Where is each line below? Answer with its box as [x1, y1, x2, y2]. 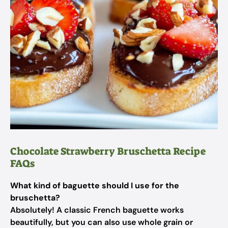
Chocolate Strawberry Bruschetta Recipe [10, 145, 206, 158]
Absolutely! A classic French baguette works [10, 205, 184, 215]
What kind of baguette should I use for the [10, 180, 179, 191]
